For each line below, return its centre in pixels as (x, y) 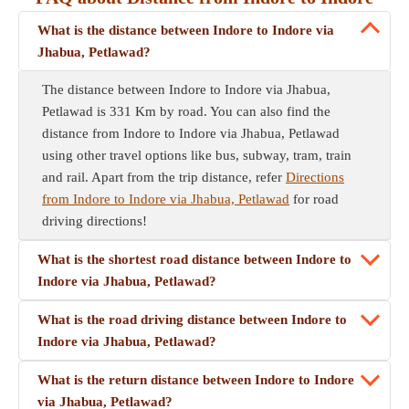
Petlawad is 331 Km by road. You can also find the (186, 111)
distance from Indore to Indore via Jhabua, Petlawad (191, 133)
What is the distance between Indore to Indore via (186, 30)
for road (314, 199)
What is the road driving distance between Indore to (192, 320)
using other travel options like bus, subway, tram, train (197, 155)
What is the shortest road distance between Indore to (194, 259)
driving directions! (94, 221)
